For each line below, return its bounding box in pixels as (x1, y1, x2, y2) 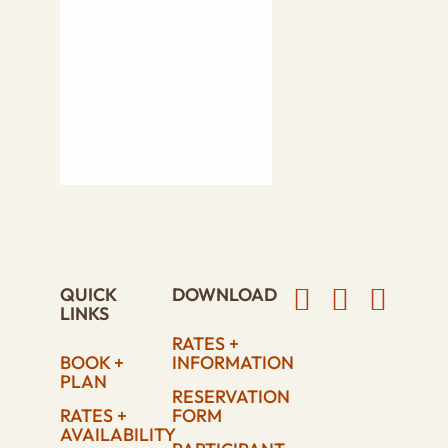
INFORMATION (172, 351, 295, 374)
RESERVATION (172, 385, 291, 408)
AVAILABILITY (59, 423, 176, 446)
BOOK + (59, 351, 124, 374)
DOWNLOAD (172, 283, 278, 306)
